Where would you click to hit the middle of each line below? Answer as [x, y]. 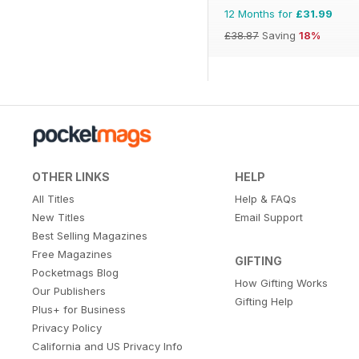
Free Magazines [72, 254]
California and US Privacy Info [107, 347]
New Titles [58, 218]
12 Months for [260, 14]
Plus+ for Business [79, 310]
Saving [279, 36]
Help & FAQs [265, 199]
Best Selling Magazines [90, 236]
